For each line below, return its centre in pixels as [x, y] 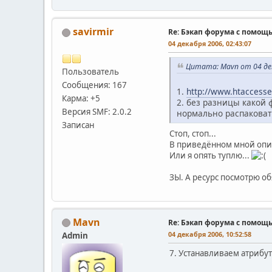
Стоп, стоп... [193, 133]
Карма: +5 [81, 98]
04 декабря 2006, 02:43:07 [210, 43]
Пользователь [90, 71]
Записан [78, 125]
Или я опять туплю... [210, 155]
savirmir [93, 31]
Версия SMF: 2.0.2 [97, 111]
